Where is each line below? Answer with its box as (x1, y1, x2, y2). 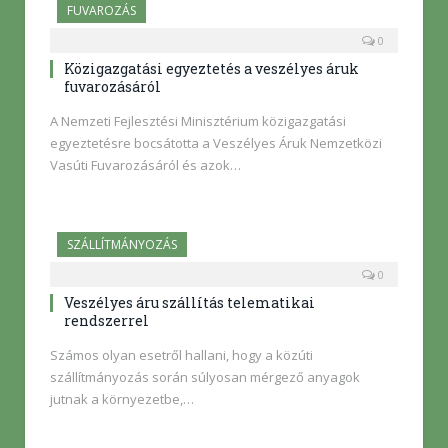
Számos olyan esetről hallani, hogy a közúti (50, 345, 313, 364)
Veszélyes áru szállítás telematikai (64, 292, 315, 312)
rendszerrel (64, 310, 149, 330)
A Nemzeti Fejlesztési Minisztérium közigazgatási (50, 111, 346, 130)
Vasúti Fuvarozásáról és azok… (50, 155, 241, 174)
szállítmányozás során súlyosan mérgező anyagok (50, 367, 360, 386)
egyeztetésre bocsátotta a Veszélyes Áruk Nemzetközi (50, 133, 382, 152)
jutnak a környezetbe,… (50, 389, 194, 408)
